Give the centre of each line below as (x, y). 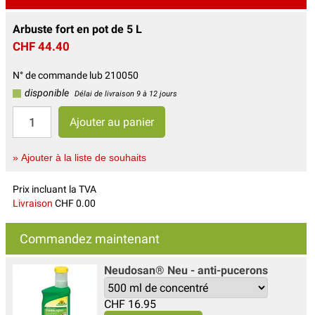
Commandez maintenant (90, 239)
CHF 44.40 (41, 47)
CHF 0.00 (74, 204)
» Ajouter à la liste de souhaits (79, 158)
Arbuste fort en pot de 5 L (77, 30)
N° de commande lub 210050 (76, 76)
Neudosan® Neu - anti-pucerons (186, 271)
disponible (47, 93)
